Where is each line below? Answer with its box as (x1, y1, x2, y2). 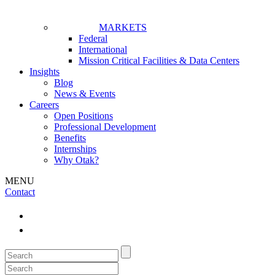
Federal (79, 33, 107, 44)
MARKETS (99, 22, 147, 33)
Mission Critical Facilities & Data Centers (79, 55, 239, 66)
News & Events (54, 88, 115, 99)
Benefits (54, 133, 86, 143)
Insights (29, 66, 60, 77)
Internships (54, 144, 96, 154)
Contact (5, 187, 35, 197)
